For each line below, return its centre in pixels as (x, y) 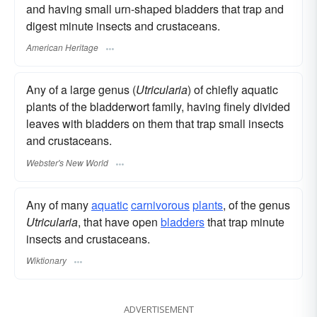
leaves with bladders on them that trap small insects (155, 124)
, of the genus (257, 204)
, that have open (119, 221)
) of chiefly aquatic (233, 90)
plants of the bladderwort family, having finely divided (158, 107)
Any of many (59, 204)
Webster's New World (67, 162)
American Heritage (62, 47)
